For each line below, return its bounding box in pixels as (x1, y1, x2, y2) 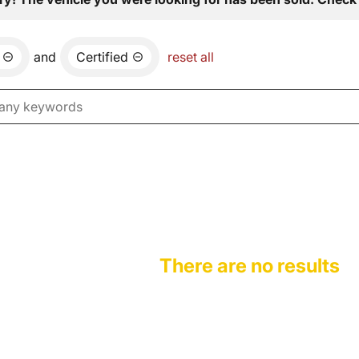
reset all (167, 49, 214, 65)
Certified (76, 49, 128, 65)
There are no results (159, 254, 340, 277)
